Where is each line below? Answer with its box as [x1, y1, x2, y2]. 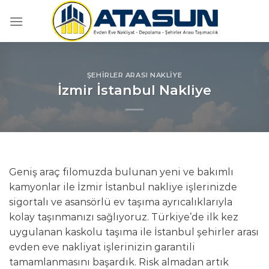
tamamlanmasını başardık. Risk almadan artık [9, 256, 229, 268]
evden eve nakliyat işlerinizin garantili [9, 241, 195, 253]
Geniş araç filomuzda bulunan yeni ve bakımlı [9, 166, 234, 178]
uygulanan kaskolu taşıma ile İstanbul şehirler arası [9, 226, 259, 238]
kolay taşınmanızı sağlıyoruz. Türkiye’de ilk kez [9, 211, 238, 223]
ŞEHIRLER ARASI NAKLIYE [86, 70, 183, 79]
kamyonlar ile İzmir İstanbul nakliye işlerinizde [9, 181, 237, 193]
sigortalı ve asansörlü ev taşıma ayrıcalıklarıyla [9, 196, 232, 208]
